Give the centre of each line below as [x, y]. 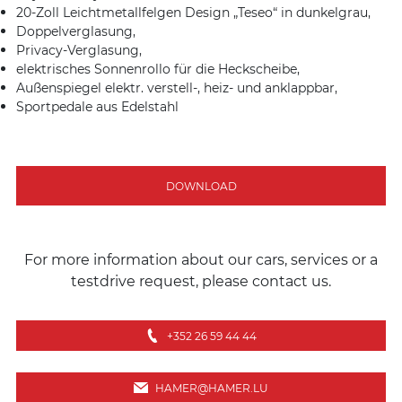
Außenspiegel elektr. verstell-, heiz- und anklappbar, [177, 87]
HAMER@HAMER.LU [212, 388]
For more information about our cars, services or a [201, 259]
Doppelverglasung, [76, 31]
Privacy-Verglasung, [79, 50]
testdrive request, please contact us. [201, 280]
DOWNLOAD [201, 186]
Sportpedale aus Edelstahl [97, 106]
